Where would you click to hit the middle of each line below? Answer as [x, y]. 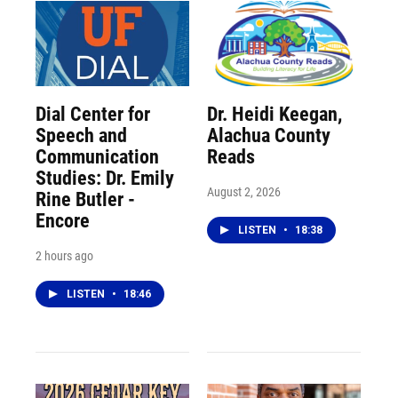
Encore [63, 221]
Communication [97, 157]
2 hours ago [64, 256]
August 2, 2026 [243, 192]
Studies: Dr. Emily [105, 179]
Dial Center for [93, 115]
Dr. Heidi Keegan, [274, 115]
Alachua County [268, 136]
